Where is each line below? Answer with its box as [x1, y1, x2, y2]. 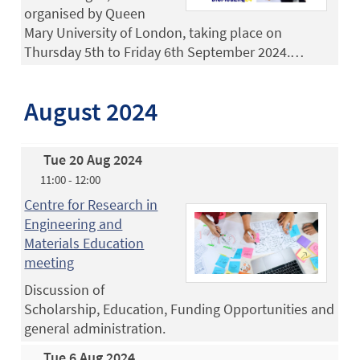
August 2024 [24, 96, 158, 129]
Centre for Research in [24, 194, 158, 214]
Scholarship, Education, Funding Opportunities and [24, 299, 335, 318]
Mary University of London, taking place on [24, 22, 283, 42]
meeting [24, 252, 75, 272]
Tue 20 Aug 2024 [43, 149, 143, 169]
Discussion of [24, 280, 105, 299]
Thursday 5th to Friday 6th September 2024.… [24, 42, 305, 61]
